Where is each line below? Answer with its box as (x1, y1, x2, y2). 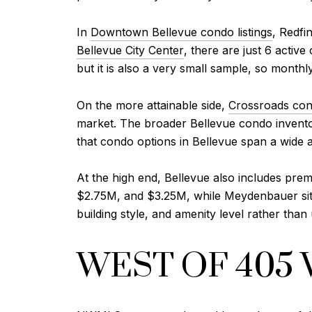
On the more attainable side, (77, 97, 228, 112)
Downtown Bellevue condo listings (91, 25, 272, 40)
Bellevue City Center (77, 43, 184, 58)
